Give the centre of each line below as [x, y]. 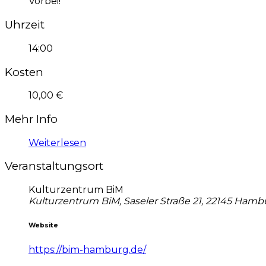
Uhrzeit [25, 25]
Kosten [24, 72]
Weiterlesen [57, 142]
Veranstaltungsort [54, 166]
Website [43, 226]
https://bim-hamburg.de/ [87, 250]
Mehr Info [31, 119]
